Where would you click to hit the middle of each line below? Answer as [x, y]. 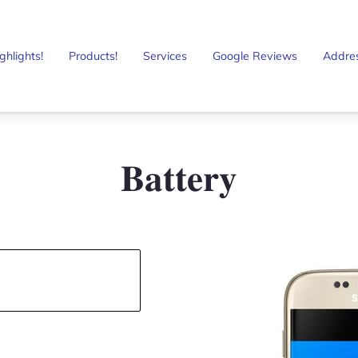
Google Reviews [255, 56]
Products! [93, 56]
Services [165, 56]
